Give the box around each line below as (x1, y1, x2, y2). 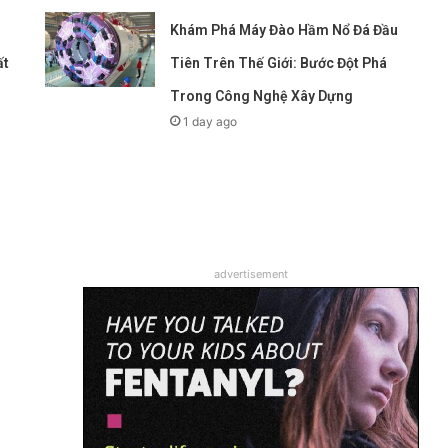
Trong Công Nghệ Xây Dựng (170, 87, 354, 104)
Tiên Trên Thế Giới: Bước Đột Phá (170, 54, 388, 71)
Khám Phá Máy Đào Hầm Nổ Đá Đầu (170, 21, 399, 38)
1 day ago (183, 113, 238, 129)
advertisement (214, 266, 288, 281)
